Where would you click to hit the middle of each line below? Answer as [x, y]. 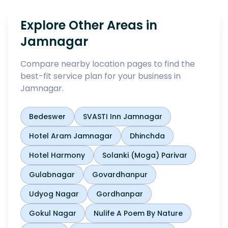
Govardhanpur [120, 175]
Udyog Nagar [54, 194]
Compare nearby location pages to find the [108, 64]
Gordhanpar [120, 194]
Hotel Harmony [57, 155]
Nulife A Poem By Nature [138, 213]
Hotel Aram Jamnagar [71, 136]
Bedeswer [47, 117]
